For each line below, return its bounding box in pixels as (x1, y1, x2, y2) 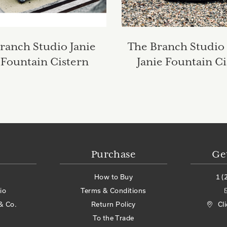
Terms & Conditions (81, 186, 146, 195)
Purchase (91, 149, 136, 161)
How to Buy (94, 173, 133, 181)
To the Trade (93, 214, 134, 222)
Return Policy (91, 200, 136, 209)
